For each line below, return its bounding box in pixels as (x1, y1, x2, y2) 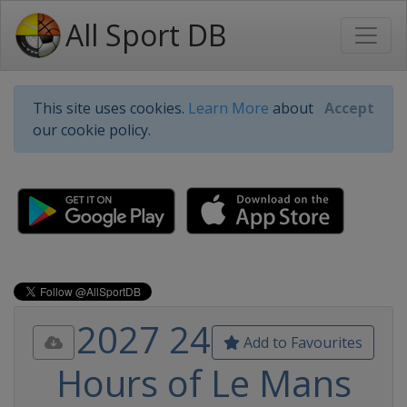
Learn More (188, 98, 269, 118)
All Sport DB (65, 15, 226, 55)
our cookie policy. (33, 120, 151, 140)
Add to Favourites (240, 333, 362, 352)
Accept (324, 98, 374, 118)
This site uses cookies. (33, 98, 188, 118)
